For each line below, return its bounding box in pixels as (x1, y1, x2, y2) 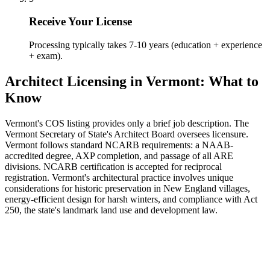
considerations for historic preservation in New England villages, (5, 183, 250, 193)
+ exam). (29, 51, 63, 61)
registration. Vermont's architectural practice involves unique (5, 172, 233, 183)
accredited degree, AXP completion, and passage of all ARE (5, 150, 233, 161)
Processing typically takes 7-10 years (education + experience (29, 40, 262, 51)
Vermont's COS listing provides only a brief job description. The (5, 118, 249, 128)
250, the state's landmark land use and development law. (5, 204, 218, 215)
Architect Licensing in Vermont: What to (5, 74, 259, 89)
